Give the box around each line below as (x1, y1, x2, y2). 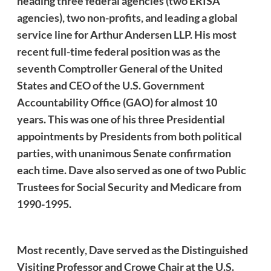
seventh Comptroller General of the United (16, 61, 223, 75)
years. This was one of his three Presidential (16, 112, 225, 126)
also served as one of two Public (93, 163, 246, 177)
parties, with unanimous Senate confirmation (16, 146, 231, 160)
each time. (16, 163, 68, 177)
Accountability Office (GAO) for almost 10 (16, 95, 217, 109)
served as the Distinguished (114, 243, 248, 256)
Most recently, (16, 243, 89, 256)
